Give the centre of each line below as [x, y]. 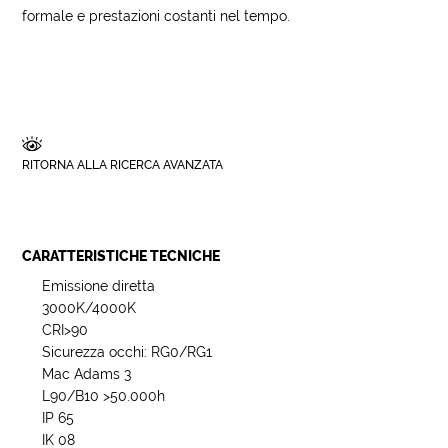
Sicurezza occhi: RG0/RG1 [127, 352]
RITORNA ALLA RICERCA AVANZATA [123, 165]
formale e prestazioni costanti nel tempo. [156, 16]
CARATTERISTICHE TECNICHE [121, 256]
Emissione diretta [99, 286]
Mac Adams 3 [87, 374]
